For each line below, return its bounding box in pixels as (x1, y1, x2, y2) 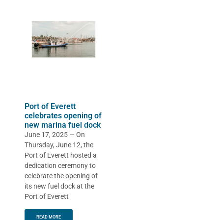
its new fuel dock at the (25, 182, 94, 191)
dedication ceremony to (25, 162, 96, 170)
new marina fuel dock (25, 120, 101, 130)
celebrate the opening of (25, 172, 98, 180)
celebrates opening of (25, 111, 102, 121)
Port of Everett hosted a (25, 151, 97, 160)
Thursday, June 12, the (25, 141, 93, 149)
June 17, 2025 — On (25, 131, 85, 139)
